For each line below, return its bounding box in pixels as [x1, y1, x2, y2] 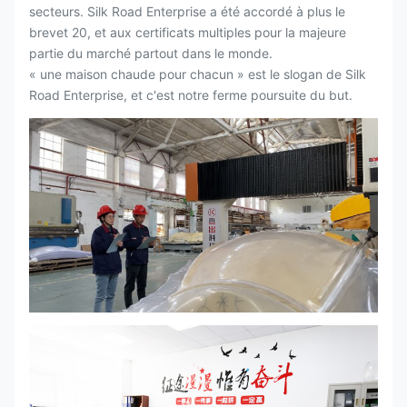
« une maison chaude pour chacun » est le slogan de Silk [29, 66, 366, 82]
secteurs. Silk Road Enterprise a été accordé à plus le [29, 4, 345, 19]
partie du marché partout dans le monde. [29, 45, 273, 61]
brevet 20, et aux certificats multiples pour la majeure [29, 25, 346, 40]
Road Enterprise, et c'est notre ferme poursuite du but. [29, 87, 352, 103]
